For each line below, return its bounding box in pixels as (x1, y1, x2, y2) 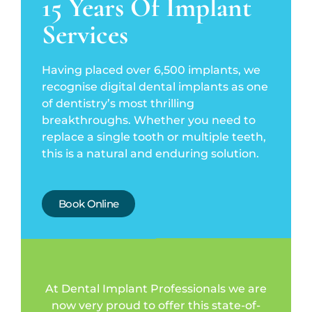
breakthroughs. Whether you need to (42, 114, 256, 127)
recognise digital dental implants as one (42, 80, 268, 94)
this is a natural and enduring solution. (42, 147, 259, 161)
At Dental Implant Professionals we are (45, 282, 267, 296)
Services (42, 18, 128, 52)
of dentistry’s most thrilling (42, 97, 194, 111)
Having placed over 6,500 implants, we (42, 63, 260, 77)
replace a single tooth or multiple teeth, (42, 130, 266, 144)
